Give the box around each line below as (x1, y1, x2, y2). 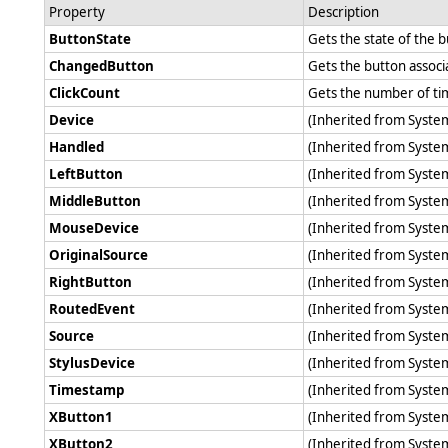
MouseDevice (49, 218, 139, 237)
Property (49, 2, 105, 21)
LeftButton (49, 164, 123, 183)
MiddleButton (49, 191, 141, 210)
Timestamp (49, 380, 124, 399)
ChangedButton (49, 56, 154, 75)
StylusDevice (49, 353, 135, 372)
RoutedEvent (49, 299, 135, 318)
